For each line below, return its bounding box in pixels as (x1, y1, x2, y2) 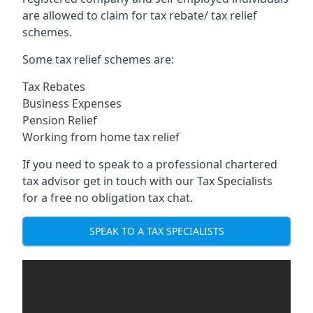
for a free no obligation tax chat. (22, 189, 193, 205)
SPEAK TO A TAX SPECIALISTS (89, 224, 224, 238)
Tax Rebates (22, 78, 85, 94)
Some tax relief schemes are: (22, 51, 174, 67)
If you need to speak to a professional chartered (22, 156, 277, 172)
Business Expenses (22, 95, 122, 111)
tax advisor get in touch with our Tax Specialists (22, 173, 272, 189)
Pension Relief (22, 112, 97, 128)
